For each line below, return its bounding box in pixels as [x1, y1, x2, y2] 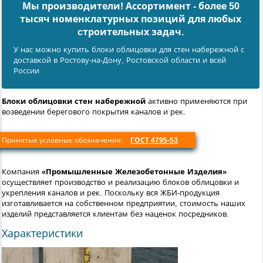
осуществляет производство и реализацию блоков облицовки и [2, 177, 239, 187]
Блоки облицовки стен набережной [2, 96, 146, 106]
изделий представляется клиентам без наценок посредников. [2, 209, 229, 218]
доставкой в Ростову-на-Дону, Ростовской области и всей [14, 55, 226, 65]
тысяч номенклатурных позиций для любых [20, 14, 241, 24]
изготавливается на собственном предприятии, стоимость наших [2, 198, 245, 208]
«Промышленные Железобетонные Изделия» [42, 167, 227, 176]
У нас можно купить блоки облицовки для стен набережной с [14, 45, 244, 54]
